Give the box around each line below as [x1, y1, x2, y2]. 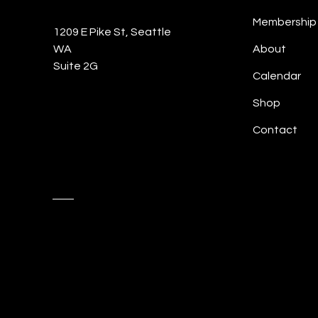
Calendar [253, 70, 302, 82]
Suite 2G [53, 60, 99, 72]
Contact [253, 124, 298, 136]
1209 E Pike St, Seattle [53, 26, 172, 38]
